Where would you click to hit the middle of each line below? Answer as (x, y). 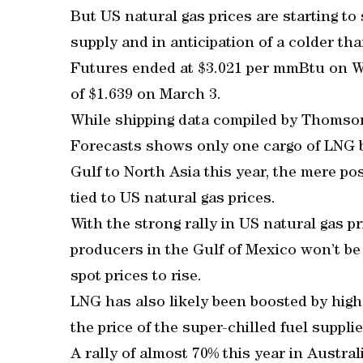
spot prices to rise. (136, 278)
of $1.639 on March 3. (146, 96)
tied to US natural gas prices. (173, 200)
